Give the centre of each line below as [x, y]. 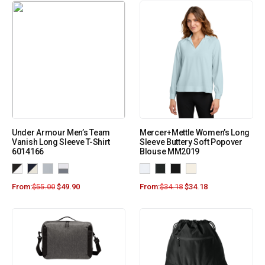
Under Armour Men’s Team [61, 133]
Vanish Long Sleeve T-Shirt [61, 142]
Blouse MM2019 [170, 152]
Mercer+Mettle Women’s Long [195, 133]
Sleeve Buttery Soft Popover [191, 142]
